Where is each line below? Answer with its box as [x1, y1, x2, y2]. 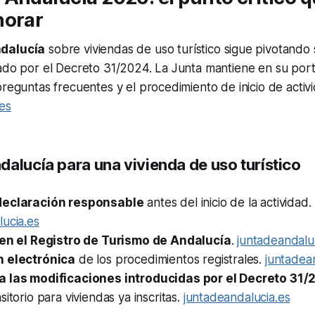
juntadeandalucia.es [183, 290, 290, 305]
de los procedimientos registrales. [75, 252, 265, 267]
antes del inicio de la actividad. [143, 195, 311, 210]
